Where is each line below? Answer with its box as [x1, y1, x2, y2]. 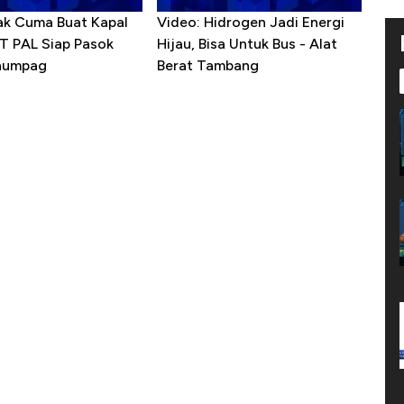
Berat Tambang [156, 57, 259, 75]
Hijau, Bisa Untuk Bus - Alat [156, 35, 337, 53]
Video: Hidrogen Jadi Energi [156, 14, 344, 32]
